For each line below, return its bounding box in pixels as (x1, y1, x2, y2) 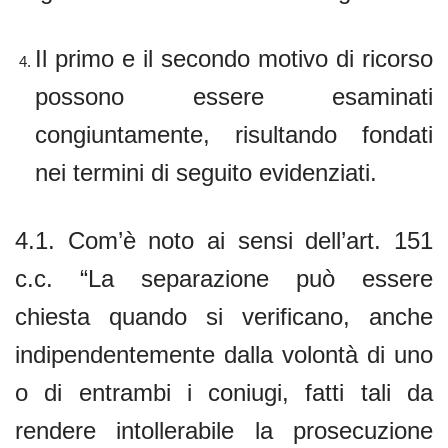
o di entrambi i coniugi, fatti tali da (15, 378, 433, 406)
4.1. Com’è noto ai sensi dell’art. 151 (15, 226, 433, 254)
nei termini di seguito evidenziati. (35, 158, 377, 186)
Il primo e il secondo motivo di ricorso (35, 44, 433, 72)
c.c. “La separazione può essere (15, 264, 433, 292)
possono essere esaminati (35, 82, 433, 110)
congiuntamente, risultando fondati (35, 120, 433, 148)
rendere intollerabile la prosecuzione (15, 416, 433, 444)
